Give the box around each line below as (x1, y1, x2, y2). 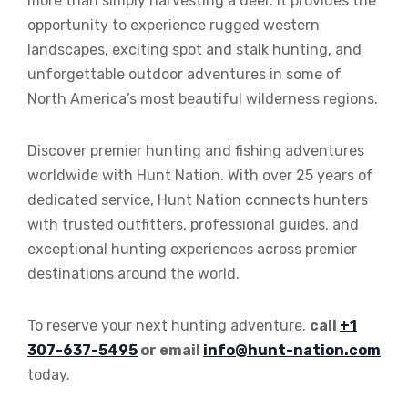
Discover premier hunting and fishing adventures (27, 142, 364, 160)
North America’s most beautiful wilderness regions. (27, 90, 378, 108)
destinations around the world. (27, 265, 240, 283)
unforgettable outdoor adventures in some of (27, 66, 342, 84)
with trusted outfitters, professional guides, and (27, 216, 359, 234)
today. (27, 366, 70, 384)
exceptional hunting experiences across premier (27, 240, 357, 259)
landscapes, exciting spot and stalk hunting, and (27, 41, 362, 59)
